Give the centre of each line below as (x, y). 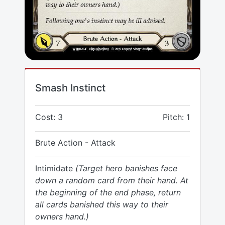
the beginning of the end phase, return (108, 193)
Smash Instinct (70, 88)
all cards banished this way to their (102, 205)
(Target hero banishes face (126, 168)
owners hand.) (62, 217)
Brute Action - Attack (75, 143)
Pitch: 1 (176, 117)
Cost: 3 (49, 117)
